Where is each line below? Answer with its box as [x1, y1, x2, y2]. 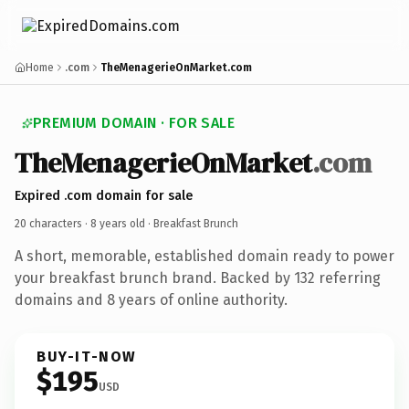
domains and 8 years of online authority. [15, 290, 288, 309]
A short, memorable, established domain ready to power [15, 246, 394, 265]
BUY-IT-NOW [37, 347, 137, 365]
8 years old [90, 216, 145, 230]
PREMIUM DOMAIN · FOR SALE [33, 114, 235, 131]
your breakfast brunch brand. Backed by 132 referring [15, 268, 381, 287]
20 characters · [15, 216, 90, 230]
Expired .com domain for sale [15, 187, 193, 204]
